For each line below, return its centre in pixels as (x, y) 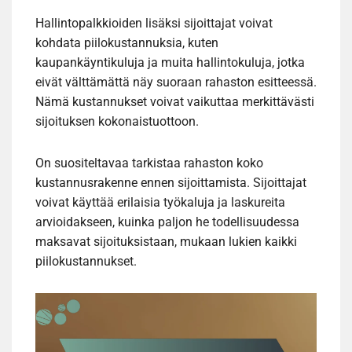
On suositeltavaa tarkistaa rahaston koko (149, 163)
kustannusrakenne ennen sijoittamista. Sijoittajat (171, 183)
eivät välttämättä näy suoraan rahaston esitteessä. (176, 82)
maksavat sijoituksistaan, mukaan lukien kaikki (166, 242)
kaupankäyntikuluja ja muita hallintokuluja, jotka (170, 63)
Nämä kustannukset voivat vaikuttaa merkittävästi (175, 102)
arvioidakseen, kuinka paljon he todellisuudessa (167, 222)
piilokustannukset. (86, 262)
